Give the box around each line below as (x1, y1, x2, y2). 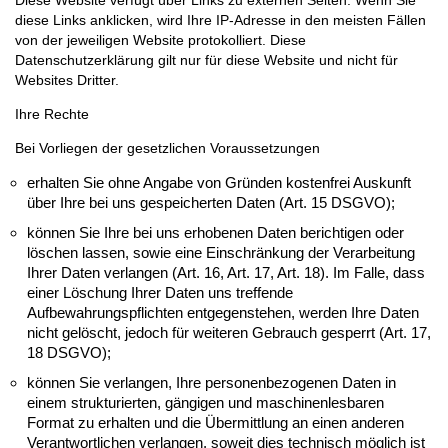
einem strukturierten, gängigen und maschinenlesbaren (27, 393, 384, 411)
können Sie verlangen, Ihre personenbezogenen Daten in (27, 373, 396, 391)
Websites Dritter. (15, 71, 119, 88)
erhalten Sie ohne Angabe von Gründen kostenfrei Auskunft (27, 173, 411, 191)
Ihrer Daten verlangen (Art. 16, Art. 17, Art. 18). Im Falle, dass (27, 263, 425, 281)
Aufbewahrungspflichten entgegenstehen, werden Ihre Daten (27, 303, 419, 321)
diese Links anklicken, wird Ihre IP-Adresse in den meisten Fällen (15, 11, 426, 28)
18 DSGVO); (27, 343, 111, 361)
